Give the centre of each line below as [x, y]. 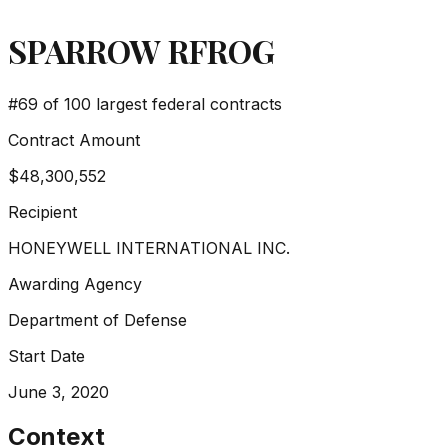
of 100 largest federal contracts [160, 103]
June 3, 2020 [58, 391]
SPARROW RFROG [141, 51]
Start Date [46, 355]
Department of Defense [97, 319]
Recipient [42, 211]
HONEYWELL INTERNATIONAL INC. [149, 247]
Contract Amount [74, 139]
